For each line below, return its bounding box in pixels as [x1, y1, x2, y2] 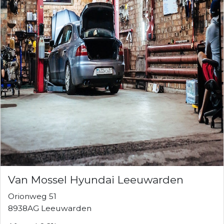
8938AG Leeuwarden [8, 203, 91, 213]
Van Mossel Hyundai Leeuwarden [8, 173, 183, 186]
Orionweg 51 [8, 191, 56, 201]
